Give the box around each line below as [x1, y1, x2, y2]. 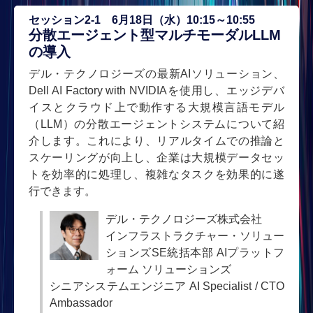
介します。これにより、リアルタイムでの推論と [29, 134, 284, 147]
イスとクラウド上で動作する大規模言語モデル [29, 101, 284, 113]
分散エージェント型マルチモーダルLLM [29, 27, 281, 43]
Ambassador [50, 296, 112, 309]
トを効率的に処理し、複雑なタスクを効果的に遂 [29, 168, 284, 180]
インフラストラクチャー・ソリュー [105, 229, 284, 242]
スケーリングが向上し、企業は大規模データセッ [29, 151, 284, 163]
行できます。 [29, 184, 96, 197]
